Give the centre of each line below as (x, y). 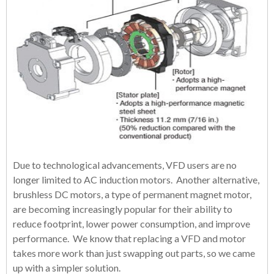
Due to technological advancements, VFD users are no (125, 165)
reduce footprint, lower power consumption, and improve (131, 224)
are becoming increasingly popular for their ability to (123, 209)
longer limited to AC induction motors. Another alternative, (136, 180)
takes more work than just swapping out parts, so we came (134, 253)
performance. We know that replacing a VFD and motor (129, 238)
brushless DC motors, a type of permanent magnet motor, (132, 194)
